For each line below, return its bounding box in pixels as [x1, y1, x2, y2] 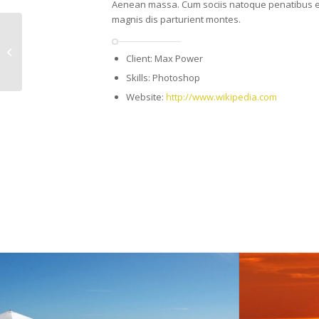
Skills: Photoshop [126, 70, 200, 84]
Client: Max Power [126, 51, 203, 65]
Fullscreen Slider [25, 52, 96, 66]
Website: [126, 90, 166, 103]
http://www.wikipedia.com [166, 90, 277, 103]
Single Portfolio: [25, 37, 93, 51]
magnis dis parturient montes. [112, 12, 241, 26]
